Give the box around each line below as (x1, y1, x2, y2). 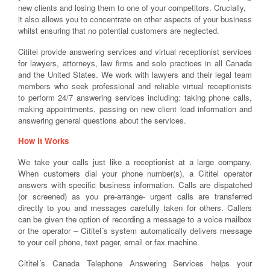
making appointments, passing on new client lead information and (18, 102, 252, 115)
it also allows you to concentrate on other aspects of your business (18, 13, 252, 25)
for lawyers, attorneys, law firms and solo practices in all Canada (18, 57, 252, 69)
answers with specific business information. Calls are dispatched (18, 178, 252, 190)
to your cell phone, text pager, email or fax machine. (18, 236, 199, 248)
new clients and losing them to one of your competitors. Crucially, (18, 2, 246, 14)
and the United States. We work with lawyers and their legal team (18, 68, 252, 80)
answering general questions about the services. (18, 114, 186, 126)
